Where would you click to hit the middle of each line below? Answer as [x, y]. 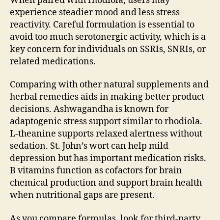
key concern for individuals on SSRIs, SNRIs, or [108, 49]
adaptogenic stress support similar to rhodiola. [106, 122]
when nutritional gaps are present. [82, 195]
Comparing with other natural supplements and [109, 85]
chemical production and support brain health [106, 183]
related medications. [53, 61]
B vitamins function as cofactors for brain [96, 171]
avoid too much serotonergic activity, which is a [108, 37]
